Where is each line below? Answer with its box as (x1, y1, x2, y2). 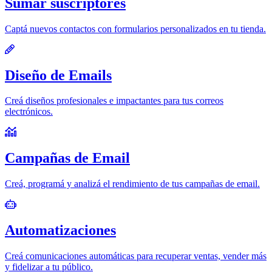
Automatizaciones (5, 222, 116, 239)
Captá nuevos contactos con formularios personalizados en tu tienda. (5, 23, 266, 34)
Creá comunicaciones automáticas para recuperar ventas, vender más (5, 251, 267, 262)
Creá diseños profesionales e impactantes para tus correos (5, 95, 223, 106)
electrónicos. (5, 106, 53, 117)
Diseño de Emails (5, 67, 112, 83)
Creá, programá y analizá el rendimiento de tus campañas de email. (5, 178, 260, 189)
